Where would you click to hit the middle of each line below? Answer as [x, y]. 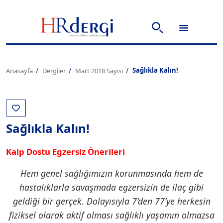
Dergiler [54, 71]
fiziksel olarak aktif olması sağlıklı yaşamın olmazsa [111, 215]
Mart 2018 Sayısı [99, 71]
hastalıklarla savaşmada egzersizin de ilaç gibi [111, 187]
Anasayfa [19, 71]
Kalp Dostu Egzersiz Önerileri [65, 151]
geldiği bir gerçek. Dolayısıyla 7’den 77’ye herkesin [111, 201]
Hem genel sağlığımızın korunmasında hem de [111, 173]
